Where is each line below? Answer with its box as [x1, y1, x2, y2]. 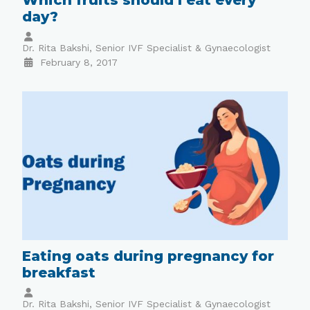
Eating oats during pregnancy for [22, 248, 275, 265]
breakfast [22, 264, 96, 282]
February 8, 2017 [39, 56, 118, 68]
